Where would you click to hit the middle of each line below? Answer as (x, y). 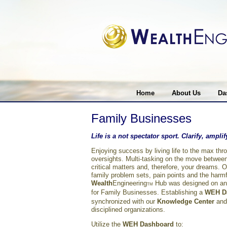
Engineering (130, 183)
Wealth (102, 183)
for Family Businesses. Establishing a (148, 192)
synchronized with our (124, 201)
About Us (186, 93)
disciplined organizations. (128, 210)
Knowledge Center (186, 201)
